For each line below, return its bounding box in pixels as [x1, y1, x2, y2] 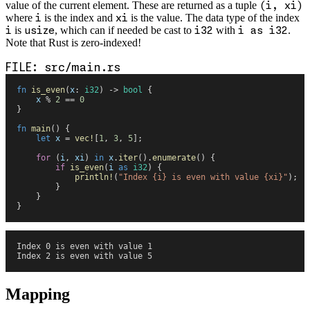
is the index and [42, 11, 116, 24]
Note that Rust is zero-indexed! [6, 36, 141, 48]
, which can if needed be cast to [55, 24, 194, 36]
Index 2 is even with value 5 [17, 250, 152, 261]
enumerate [152, 152, 196, 163]
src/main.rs [45, 60, 120, 73]
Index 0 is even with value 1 [17, 241, 152, 251]
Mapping [6, 285, 70, 304]
